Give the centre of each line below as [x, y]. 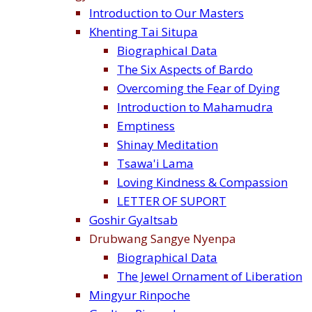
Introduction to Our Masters [166, 13]
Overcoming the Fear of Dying [198, 88]
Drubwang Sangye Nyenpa [163, 239]
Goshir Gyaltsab [133, 220]
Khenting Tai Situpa [143, 32]
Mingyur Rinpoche [140, 295]
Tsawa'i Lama [155, 164]
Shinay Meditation [167, 145]
